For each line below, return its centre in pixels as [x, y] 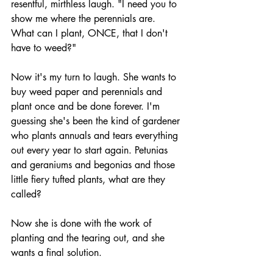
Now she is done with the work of [83, 223]
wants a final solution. [58, 252]
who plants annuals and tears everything [96, 135]
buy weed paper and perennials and [88, 91]
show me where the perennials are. [85, 18]
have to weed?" [45, 48]
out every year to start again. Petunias [91, 150]
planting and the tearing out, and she [89, 238]
